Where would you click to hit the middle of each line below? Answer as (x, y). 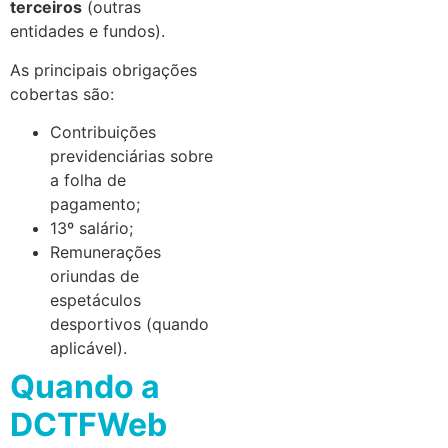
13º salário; (91, 227)
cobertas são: (62, 93)
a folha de (88, 179)
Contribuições (103, 131)
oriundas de (94, 275)
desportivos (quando (129, 323)
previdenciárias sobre (131, 155)
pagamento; (95, 203)
